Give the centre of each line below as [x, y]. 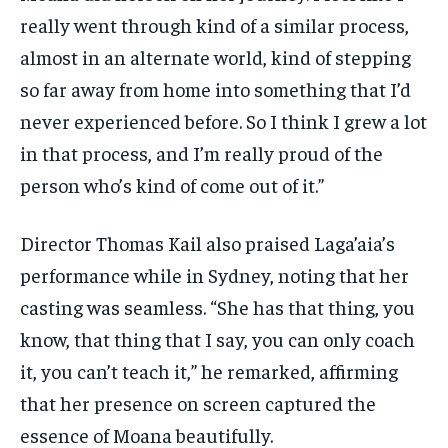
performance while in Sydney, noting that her [214, 275]
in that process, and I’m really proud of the [201, 153]
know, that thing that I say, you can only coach [217, 339]
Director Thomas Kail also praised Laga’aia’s [207, 243]
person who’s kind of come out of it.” [172, 185]
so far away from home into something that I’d [215, 89]
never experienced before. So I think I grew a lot [223, 121]
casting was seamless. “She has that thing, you [217, 307]
